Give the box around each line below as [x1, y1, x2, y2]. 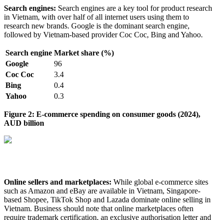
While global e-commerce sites [113, 177, 208, 186]
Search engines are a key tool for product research [58, 3, 212, 12]
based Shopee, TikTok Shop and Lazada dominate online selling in [4, 195, 211, 204]
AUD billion [4, 118, 44, 127]
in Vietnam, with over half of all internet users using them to [4, 12, 189, 21]
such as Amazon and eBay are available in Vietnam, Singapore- [4, 186, 200, 195]
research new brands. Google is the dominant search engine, [4, 21, 190, 30]
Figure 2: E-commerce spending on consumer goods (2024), [4, 110, 200, 118]
